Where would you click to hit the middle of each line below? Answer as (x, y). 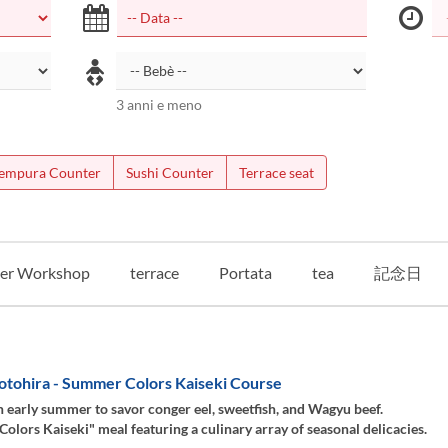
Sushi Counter (169, 172)
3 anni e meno (159, 104)
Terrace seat (276, 172)
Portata (245, 272)
